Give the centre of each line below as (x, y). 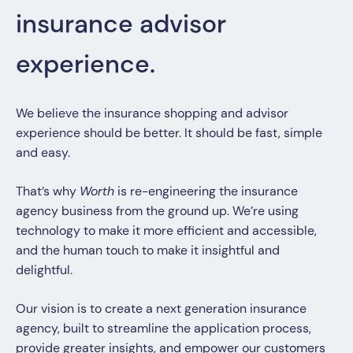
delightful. (44, 269)
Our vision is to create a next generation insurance (161, 308)
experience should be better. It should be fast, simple (169, 132)
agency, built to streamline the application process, (163, 328)
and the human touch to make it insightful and (148, 250)
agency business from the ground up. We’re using (157, 210)
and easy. (43, 152)
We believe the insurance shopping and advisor (152, 113)
